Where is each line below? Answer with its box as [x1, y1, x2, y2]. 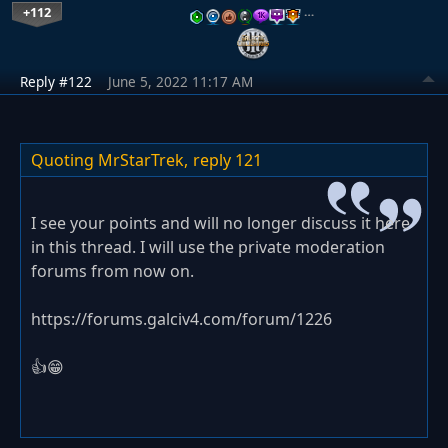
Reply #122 [20, 72, 92, 92]
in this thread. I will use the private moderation [31, 236, 385, 259]
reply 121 [193, 149, 262, 172]
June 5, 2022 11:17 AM [108, 72, 253, 92]
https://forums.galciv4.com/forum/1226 [31, 308, 332, 331]
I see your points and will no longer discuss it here [31, 212, 410, 235]
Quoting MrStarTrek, [31, 149, 188, 172]
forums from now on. [31, 260, 194, 283]
